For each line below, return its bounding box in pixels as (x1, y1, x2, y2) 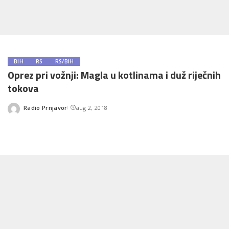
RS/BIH (55, 58, 74, 65)
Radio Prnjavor (24, 103, 67, 111)
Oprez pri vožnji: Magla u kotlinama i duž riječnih (8, 67, 221, 83)
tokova (8, 80, 39, 96)
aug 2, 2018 (76, 103, 108, 111)
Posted (23, 107, 43, 115)
